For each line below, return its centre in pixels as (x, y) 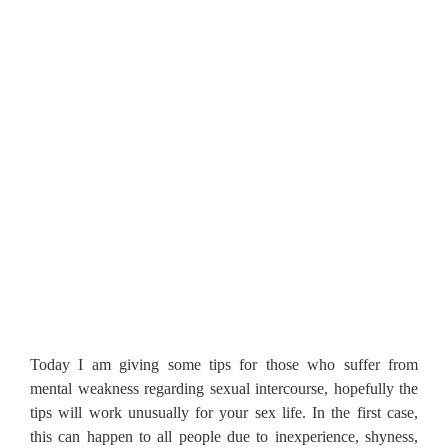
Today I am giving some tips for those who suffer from (224, 364)
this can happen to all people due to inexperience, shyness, (224, 436)
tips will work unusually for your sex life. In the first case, (224, 412)
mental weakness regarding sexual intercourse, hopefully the (224, 388)
